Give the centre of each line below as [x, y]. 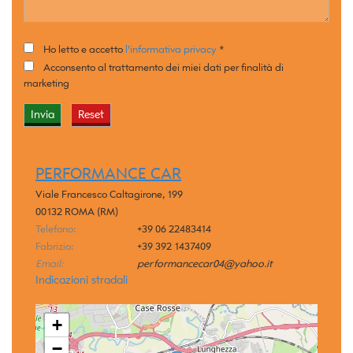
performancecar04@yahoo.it [205, 264]
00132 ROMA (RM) [77, 212]
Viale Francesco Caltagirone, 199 [109, 194]
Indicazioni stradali [82, 280]
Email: [49, 264]
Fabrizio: [54, 246]
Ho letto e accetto [84, 49]
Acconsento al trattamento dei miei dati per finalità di [163, 67]
